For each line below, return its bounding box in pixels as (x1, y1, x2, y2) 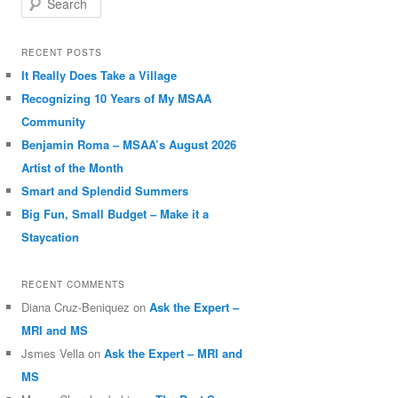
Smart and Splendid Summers (21, 182, 189, 200)
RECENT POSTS (21, 46, 103, 60)
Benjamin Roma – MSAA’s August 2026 (21, 136, 237, 154)
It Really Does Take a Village (21, 67, 178, 84)
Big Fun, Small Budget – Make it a (21, 205, 210, 223)
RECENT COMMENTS (21, 277, 126, 291)
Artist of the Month (21, 159, 124, 177)
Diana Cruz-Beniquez (21, 298, 131, 315)
